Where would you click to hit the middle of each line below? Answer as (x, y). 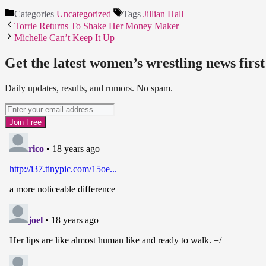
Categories (35, 14)
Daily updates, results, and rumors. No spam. (89, 88)
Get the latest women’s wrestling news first (135, 63)
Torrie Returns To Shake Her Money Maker (96, 26)
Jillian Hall (163, 14)
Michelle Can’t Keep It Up (64, 38)
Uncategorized (84, 14)
